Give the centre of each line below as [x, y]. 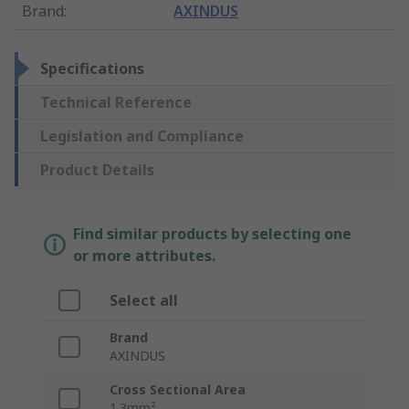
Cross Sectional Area [178, 390]
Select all [144, 301]
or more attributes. [144, 256]
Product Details [97, 170]
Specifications [92, 69]
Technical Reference [116, 103]
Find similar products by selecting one [212, 234]
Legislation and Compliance [142, 136]
